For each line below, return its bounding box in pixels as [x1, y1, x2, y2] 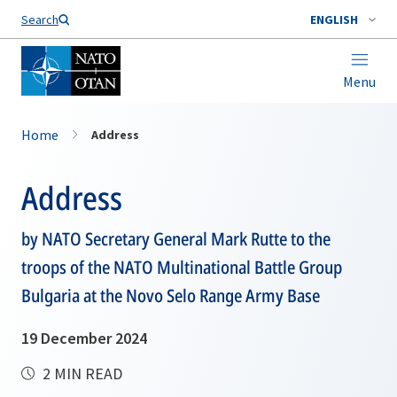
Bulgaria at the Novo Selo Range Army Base [21, 284, 320, 307]
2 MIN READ [39, 363, 122, 384]
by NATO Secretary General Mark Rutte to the [21, 227, 331, 251]
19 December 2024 [21, 328, 147, 348]
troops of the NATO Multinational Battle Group [21, 255, 342, 279]
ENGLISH [310, 12, 358, 27]
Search [21, 12, 58, 27]
